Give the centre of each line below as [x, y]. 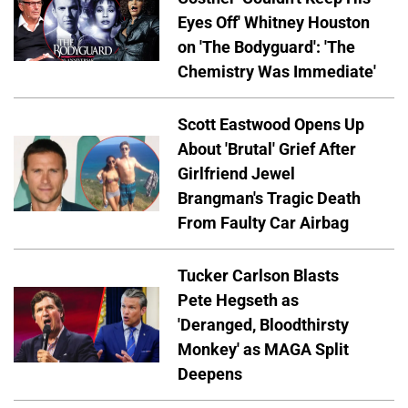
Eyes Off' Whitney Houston [274, 23]
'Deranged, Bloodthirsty [263, 324]
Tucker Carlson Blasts [258, 275]
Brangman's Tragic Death [269, 199]
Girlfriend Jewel [236, 174]
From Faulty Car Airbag [263, 223]
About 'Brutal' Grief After [267, 149]
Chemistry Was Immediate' [277, 72]
